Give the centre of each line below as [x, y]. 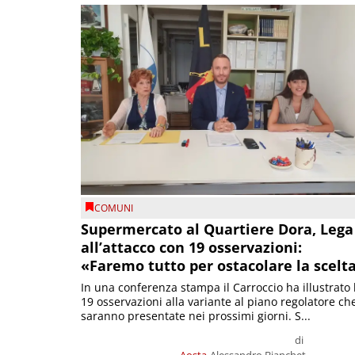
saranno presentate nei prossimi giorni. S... [196, 316]
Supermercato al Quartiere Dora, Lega [217, 229]
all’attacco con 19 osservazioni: [191, 248]
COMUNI [114, 208]
